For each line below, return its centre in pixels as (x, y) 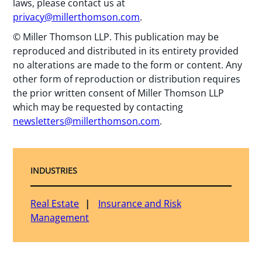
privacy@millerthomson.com (77, 17)
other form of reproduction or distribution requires (127, 79)
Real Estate (55, 204)
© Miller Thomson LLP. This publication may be (116, 37)
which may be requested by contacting (98, 107)
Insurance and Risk (139, 204)
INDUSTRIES (54, 171)
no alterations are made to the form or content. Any (128, 65)
